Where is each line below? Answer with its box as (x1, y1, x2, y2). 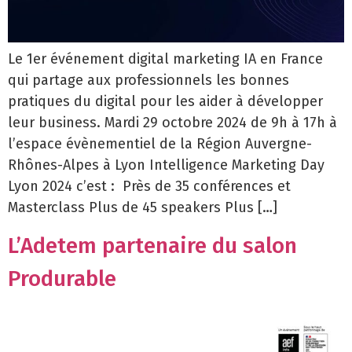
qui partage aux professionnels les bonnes (8, 71, 289, 90)
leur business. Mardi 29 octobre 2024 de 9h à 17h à (8, 114, 337, 132)
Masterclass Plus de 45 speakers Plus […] (8, 199, 277, 217)
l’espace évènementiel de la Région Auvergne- (8, 135, 312, 153)
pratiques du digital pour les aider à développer (8, 93, 323, 111)
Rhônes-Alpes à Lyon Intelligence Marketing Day (8, 156, 324, 174)
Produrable (8, 266, 116, 292)
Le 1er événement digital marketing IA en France (8, 50, 323, 68)
